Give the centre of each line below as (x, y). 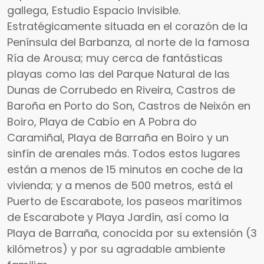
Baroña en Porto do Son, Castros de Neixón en (129, 105)
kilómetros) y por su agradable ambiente (116, 249)
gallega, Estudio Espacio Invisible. (94, 10)
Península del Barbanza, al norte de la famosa (128, 42)
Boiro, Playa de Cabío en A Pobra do (102, 121)
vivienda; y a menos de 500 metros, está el (120, 185)
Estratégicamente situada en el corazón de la (127, 26)
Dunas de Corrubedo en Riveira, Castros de (121, 90)
